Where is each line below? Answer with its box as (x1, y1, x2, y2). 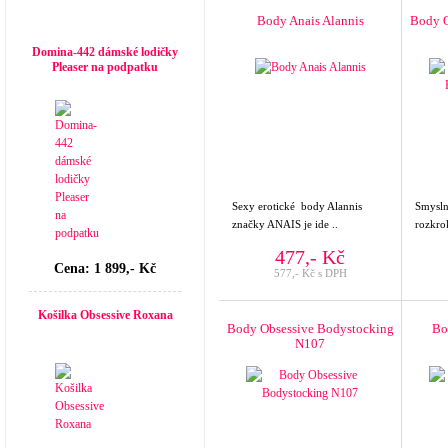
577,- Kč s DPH (273, 267, 347, 279)
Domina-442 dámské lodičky (32, 45, 178, 59)
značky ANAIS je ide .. (232, 218, 338, 230)
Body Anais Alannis (256, 13, 364, 28)
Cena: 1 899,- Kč (54, 261, 156, 276)
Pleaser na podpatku (52, 60, 158, 74)
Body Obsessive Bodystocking (226, 321, 394, 336)
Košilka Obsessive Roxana (37, 308, 173, 322)
